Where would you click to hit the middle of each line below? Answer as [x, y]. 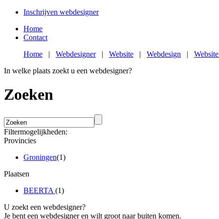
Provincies [20, 140]
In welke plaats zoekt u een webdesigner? [68, 71]
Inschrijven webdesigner [61, 12]
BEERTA [39, 190]
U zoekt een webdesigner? [45, 207]
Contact [35, 37]
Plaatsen [17, 174]
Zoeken [29, 95]
